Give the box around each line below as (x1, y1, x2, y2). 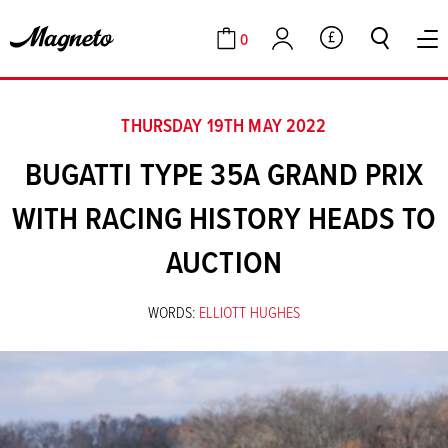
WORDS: (147, 301, 196, 324)
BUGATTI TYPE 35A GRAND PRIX (24, 151, 424, 197)
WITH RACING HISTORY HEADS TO (11, 195, 437, 241)
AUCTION (166, 239, 282, 285)
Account (272, 39, 323, 62)
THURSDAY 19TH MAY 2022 (121, 112, 327, 140)
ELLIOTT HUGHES (198, 301, 301, 324)
